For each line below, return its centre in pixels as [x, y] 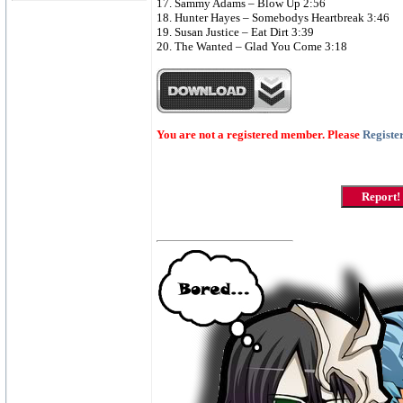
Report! [381, 196]
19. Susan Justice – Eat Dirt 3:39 [235, 32]
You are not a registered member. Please [260, 134]
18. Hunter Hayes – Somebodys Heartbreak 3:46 [273, 18]
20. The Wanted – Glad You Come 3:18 [252, 46]
